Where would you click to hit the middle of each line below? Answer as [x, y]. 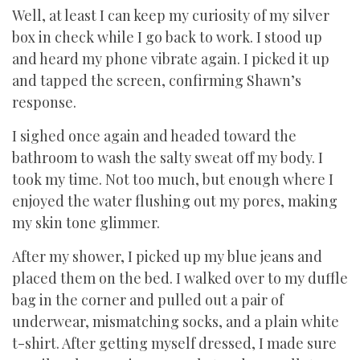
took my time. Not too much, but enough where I [173, 179]
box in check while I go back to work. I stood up [167, 37]
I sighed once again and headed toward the [154, 136]
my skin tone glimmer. [86, 223]
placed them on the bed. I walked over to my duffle [180, 278]
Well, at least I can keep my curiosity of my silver [171, 15]
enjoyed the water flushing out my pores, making [175, 201]
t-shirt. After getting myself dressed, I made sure [174, 343]
